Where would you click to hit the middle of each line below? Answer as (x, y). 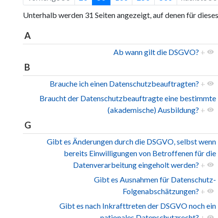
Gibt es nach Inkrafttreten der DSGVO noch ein (138, 206)
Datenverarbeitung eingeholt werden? (136, 165)
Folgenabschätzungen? (161, 191)
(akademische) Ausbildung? (153, 110)
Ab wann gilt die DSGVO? (156, 52)
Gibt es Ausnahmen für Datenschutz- (155, 180)
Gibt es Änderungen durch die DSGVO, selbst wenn (131, 142)
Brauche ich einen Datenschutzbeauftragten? (124, 84)
